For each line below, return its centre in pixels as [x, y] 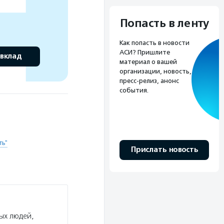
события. [134, 90]
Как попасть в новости [154, 43]
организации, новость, [155, 71]
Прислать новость [164, 150]
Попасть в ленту [164, 24]
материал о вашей [148, 62]
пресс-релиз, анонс [149, 81]
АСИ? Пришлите [145, 52]
